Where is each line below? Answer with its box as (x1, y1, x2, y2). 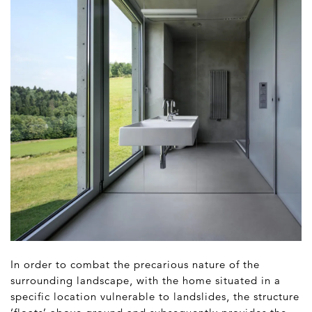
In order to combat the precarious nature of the (10, 258, 260, 272)
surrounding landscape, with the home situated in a (10, 274, 281, 288)
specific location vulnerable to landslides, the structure (10, 290, 299, 304)
